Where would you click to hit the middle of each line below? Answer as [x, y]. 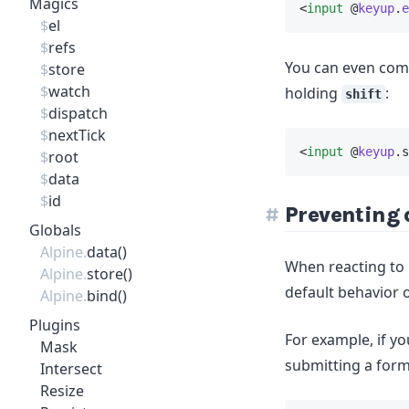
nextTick [77, 135]
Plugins [55, 325]
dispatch [78, 113]
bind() [107, 296]
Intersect [71, 369]
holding [313, 93]
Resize [62, 391]
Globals [55, 230]
